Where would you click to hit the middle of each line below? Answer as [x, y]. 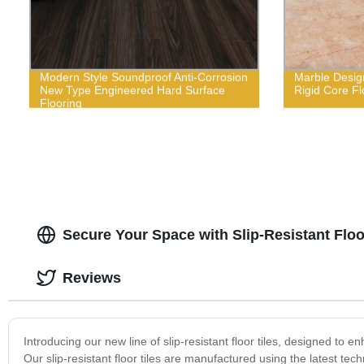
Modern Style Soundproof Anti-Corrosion [143, 77]
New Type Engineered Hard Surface [132, 90]
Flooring [61, 103]
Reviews [91, 277]
